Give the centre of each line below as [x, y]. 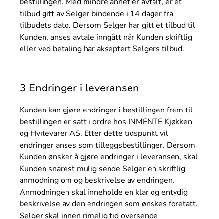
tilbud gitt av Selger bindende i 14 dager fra [96, 14]
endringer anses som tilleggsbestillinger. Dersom [107, 145]
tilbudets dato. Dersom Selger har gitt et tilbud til [107, 26]
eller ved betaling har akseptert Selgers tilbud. [102, 49]
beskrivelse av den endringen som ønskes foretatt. [109, 204]
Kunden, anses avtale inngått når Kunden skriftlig [106, 37]
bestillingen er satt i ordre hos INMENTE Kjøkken [106, 121]
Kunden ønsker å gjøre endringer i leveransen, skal [109, 157]
